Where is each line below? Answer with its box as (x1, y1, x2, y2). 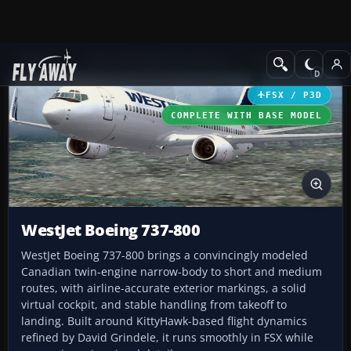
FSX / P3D (265, 89, 322, 100)
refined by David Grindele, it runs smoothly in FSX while (21, 330, 313, 346)
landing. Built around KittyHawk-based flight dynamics (21, 313, 307, 329)
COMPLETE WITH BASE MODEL (170, 110, 322, 120)
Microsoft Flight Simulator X (88, 52, 228, 67)
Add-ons (19, 52, 60, 67)
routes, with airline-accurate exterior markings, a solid (21, 280, 306, 296)
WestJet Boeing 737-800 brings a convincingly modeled (21, 248, 308, 263)
